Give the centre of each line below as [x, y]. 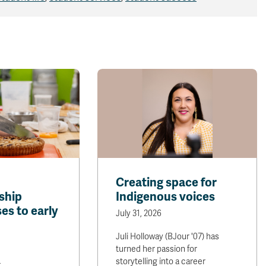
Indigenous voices [166, 197]
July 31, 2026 [139, 213]
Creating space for [167, 183]
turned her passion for [157, 249]
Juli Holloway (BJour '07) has [168, 237]
